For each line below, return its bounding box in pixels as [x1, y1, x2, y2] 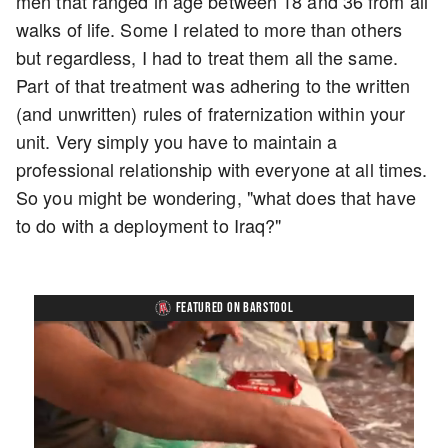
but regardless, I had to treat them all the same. [16, 44, 398, 70]
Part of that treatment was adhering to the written [16, 72, 411, 98]
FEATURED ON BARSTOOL [175, 299, 294, 316]
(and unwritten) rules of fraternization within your [16, 100, 406, 126]
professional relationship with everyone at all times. [16, 156, 428, 182]
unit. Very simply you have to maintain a [16, 128, 338, 154]
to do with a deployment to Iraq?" [16, 212, 287, 238]
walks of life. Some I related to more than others [16, 16, 402, 42]
